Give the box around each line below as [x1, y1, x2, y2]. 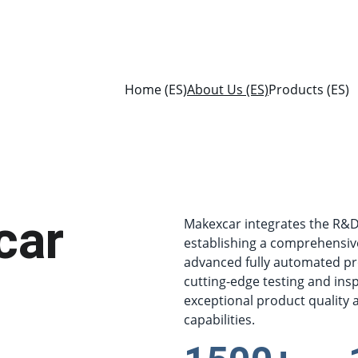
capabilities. [184, 311, 255, 328]
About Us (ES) [187, 81, 268, 98]
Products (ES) [268, 81, 349, 98]
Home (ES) [125, 81, 187, 98]
